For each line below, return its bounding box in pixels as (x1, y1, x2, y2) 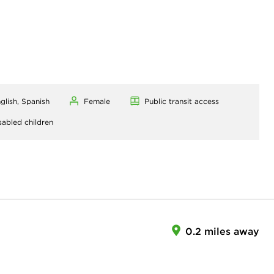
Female (84, 97, 110, 106)
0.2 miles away (185, 225, 259, 238)
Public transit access (144, 97, 219, 106)
